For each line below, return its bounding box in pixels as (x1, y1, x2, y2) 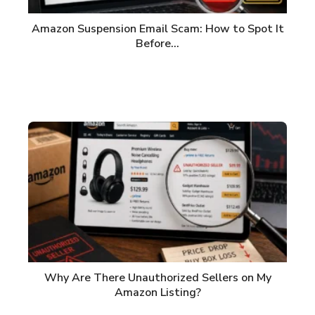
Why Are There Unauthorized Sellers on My (44, 270, 271, 286)
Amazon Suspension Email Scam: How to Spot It (31, 21, 284, 37)
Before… (136, 36, 179, 52)
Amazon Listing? (114, 285, 201, 301)
